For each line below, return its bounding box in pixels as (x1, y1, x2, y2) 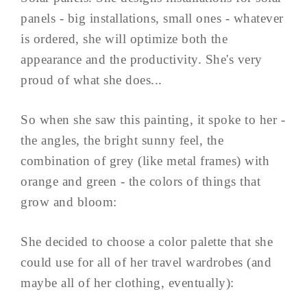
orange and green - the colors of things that (21, 174, 260, 189)
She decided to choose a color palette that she (21, 234, 273, 249)
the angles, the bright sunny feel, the (21, 133, 223, 148)
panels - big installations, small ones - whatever (21, 11, 284, 26)
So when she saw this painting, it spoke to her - (21, 112, 285, 127)
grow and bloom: (21, 195, 117, 210)
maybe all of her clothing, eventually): (21, 275, 234, 291)
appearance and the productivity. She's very (21, 52, 262, 67)
